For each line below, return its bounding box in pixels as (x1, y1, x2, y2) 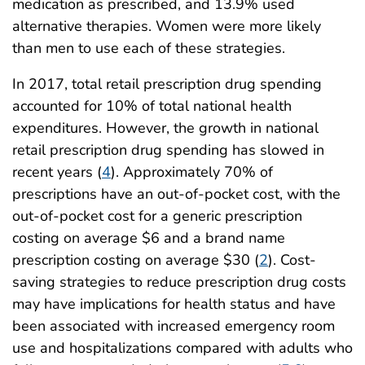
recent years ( (12, 161, 102, 182)
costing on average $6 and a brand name (12, 227, 285, 248)
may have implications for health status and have (12, 293, 336, 314)
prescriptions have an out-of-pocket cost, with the (12, 183, 341, 204)
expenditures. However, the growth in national (12, 117, 319, 138)
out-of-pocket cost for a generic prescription (12, 205, 302, 226)
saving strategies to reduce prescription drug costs (12, 271, 346, 292)
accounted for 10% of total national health (12, 95, 292, 116)
